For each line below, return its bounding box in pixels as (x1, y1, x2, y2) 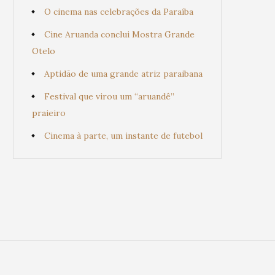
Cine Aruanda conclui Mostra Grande (44, 29, 195, 40)
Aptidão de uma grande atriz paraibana (44, 68, 203, 79)
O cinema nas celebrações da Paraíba (44, 6, 193, 17)
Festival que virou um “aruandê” (44, 91, 174, 102)
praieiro (32, 107, 66, 118)
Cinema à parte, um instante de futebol (44, 130, 203, 141)
